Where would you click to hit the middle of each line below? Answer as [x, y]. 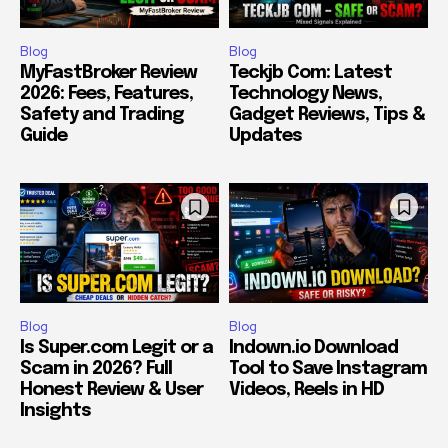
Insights [55, 410]
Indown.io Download [313, 347]
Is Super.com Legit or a [116, 347]
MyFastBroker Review [108, 73]
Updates [265, 136]
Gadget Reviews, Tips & [327, 115]
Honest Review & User [111, 389]
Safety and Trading [102, 115]
